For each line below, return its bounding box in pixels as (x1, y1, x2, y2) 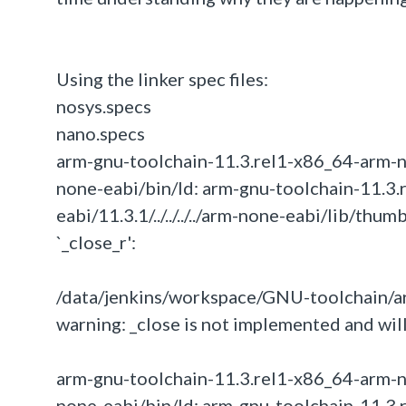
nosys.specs (56, 95, 151, 117)
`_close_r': (56, 231, 136, 253)
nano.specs (56, 122, 145, 144)
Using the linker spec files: (56, 68, 268, 90)
